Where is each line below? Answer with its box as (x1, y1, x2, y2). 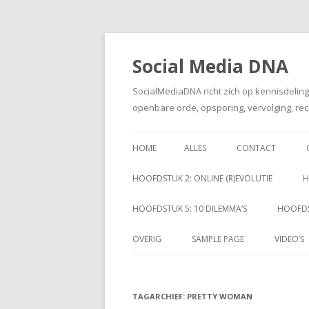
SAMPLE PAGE (192, 233, 244, 245)
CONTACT (237, 142, 276, 154)
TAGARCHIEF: (132, 291, 187, 301)
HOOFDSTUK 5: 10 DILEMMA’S (132, 203, 247, 215)
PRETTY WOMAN (187, 291, 252, 301)
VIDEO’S (275, 233, 304, 245)
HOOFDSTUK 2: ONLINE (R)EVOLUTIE (132, 172, 272, 184)
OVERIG (132, 233, 161, 245)
